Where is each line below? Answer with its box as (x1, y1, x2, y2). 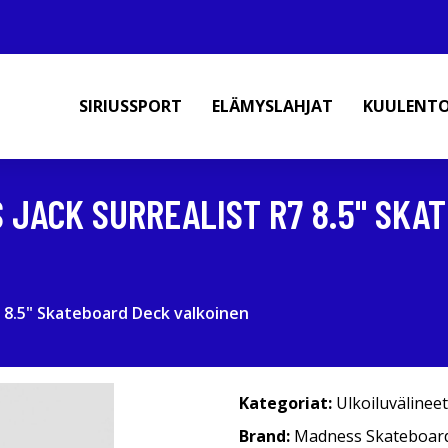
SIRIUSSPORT (79, 95, 182, 117)
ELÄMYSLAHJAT (212, 95, 333, 117)
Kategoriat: (239, 392, 332, 414)
